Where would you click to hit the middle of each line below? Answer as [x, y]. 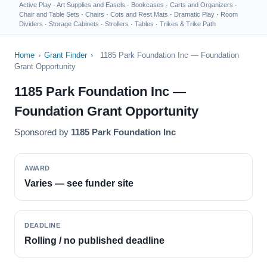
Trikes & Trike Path [188, 24]
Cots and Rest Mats [139, 14]
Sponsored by [43, 132]
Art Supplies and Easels [91, 5]
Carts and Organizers [201, 5]
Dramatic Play [194, 14]
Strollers [117, 24]
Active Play [35, 5]
